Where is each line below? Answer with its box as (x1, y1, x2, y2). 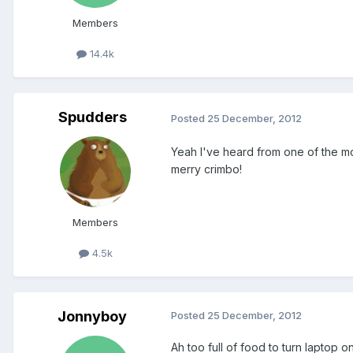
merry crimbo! (171, 162, 242, 176)
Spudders (58, 108, 127, 125)
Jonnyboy (58, 308, 127, 325)
